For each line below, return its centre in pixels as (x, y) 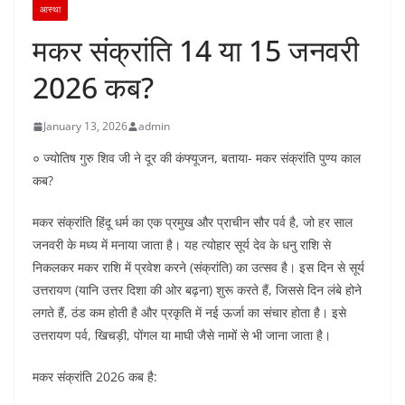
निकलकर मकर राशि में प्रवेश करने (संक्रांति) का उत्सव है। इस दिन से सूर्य (198, 268)
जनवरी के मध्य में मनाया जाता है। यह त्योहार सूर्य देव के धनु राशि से (182, 245)
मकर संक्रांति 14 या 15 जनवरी (196, 51)
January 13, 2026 (85, 127)
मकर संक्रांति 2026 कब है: (95, 377)
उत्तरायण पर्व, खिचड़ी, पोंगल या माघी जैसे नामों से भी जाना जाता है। (182, 335)
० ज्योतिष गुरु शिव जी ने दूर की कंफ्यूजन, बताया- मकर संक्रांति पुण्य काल (197, 158)
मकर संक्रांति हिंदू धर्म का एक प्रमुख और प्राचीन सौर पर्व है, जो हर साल (193, 222)
